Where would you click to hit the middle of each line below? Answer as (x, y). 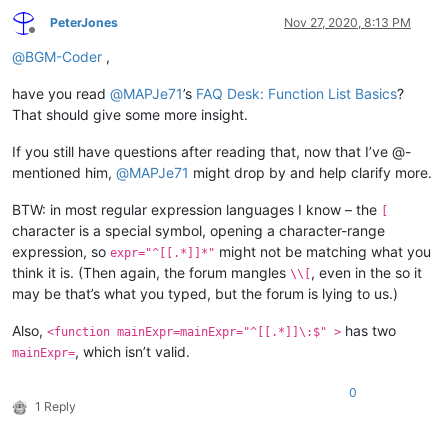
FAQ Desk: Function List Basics (296, 94)
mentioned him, (64, 173)
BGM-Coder (63, 57)
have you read (61, 94)
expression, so (61, 252)
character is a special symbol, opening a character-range (198, 231)
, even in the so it (366, 273)
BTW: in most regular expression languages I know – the (196, 210)
